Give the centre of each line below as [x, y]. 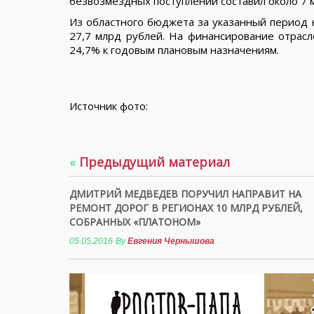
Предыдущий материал [153, 162]
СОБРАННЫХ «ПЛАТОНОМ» [135, 222]
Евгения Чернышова [171, 241]
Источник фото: [109, 106]
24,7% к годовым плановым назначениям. [174, 50]
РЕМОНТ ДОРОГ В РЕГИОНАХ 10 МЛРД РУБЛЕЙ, [186, 208]
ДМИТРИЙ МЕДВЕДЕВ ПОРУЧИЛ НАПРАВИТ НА [185, 194]
